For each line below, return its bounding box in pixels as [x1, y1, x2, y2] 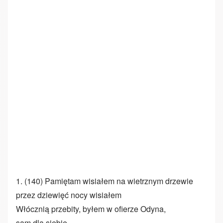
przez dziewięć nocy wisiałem [16, 189, 121, 201]
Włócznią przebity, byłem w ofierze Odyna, [16, 203, 166, 215]
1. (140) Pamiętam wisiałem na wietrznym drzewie [16, 175, 193, 187]
